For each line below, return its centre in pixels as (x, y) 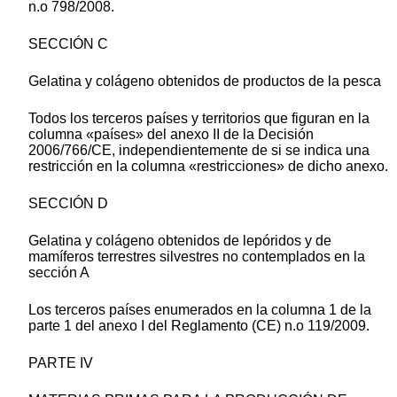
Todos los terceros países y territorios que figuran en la (199, 119)
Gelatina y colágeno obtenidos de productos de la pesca (205, 82)
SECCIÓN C (68, 44)
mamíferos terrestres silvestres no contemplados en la (197, 257)
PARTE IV (61, 363)
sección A (59, 273)
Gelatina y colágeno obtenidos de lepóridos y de (180, 241)
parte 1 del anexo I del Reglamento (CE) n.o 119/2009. (199, 326)
